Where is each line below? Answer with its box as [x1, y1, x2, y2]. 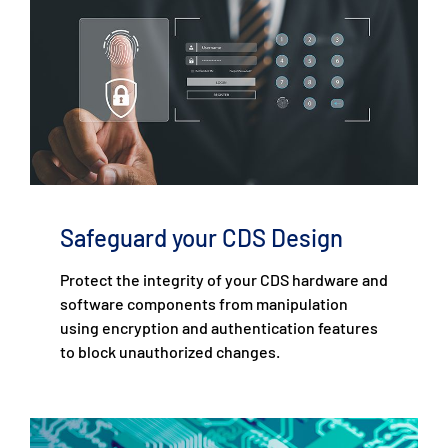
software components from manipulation [60, 294, 348, 314]
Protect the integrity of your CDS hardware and [60, 270, 388, 290]
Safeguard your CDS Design [60, 223, 343, 253]
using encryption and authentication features [60, 318, 378, 338]
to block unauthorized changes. [60, 342, 280, 362]
